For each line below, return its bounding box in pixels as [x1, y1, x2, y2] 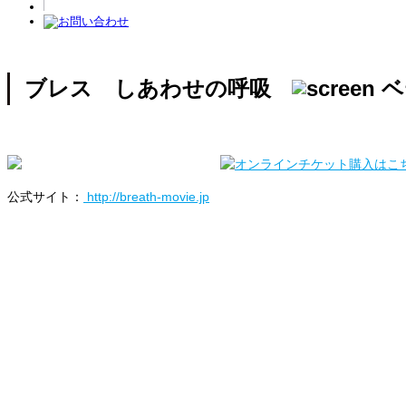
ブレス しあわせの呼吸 [24, 75, 277, 101]
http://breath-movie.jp [83, 189, 209, 204]
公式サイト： [7, 189, 83, 204]
